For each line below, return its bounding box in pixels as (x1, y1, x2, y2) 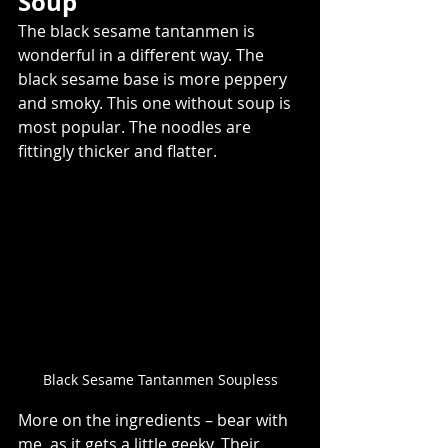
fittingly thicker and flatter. (18, 140, 225, 163)
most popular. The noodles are (18, 116, 255, 139)
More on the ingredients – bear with (18, 409, 292, 432)
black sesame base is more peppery (18, 68, 291, 91)
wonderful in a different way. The (18, 44, 268, 67)
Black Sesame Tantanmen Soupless (42, 370, 278, 390)
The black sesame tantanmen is (18, 20, 259, 43)
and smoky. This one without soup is (18, 92, 295, 115)
